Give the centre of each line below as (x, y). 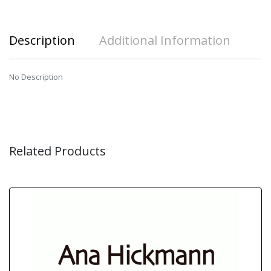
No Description (36, 77)
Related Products (57, 151)
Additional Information (165, 40)
